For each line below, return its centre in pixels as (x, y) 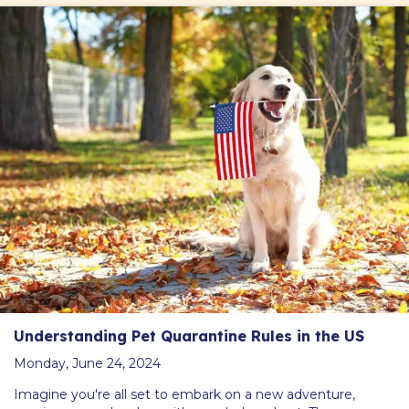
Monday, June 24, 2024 (87, 363)
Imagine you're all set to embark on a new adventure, (184, 394)
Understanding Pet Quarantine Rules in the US (189, 336)
